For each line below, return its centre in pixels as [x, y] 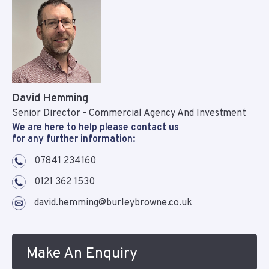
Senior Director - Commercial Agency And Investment [129, 114]
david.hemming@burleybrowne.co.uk [113, 203]
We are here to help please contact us [95, 128]
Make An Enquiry [82, 254]
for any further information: [74, 140]
